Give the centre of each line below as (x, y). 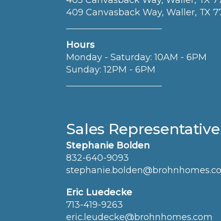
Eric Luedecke (99, 193)
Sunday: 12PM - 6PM (111, 70)
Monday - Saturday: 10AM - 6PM (137, 57)
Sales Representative (143, 129)
